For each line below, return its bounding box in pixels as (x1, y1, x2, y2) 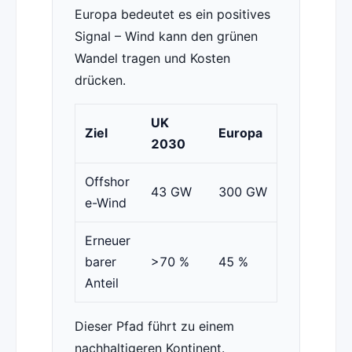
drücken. (74, 72, 126, 89)
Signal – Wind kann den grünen (74, 28, 258, 45)
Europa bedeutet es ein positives (74, 6, 270, 23)
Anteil (84, 275, 119, 291)
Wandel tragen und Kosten (74, 50, 230, 67)
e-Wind (84, 195, 126, 211)
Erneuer (84, 233, 130, 249)
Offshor (84, 174, 130, 190)
